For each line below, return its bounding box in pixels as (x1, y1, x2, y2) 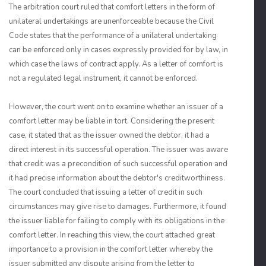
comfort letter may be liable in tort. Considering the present (9, 116, 214, 126)
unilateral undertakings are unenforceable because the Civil (9, 16, 214, 27)
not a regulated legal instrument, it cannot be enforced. (9, 73, 198, 84)
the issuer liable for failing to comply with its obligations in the (9, 216, 224, 226)
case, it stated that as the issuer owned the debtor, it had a (9, 130, 210, 141)
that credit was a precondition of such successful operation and (9, 159, 227, 169)
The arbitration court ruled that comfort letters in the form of (9, 2, 215, 12)
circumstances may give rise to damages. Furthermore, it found (9, 201, 226, 212)
